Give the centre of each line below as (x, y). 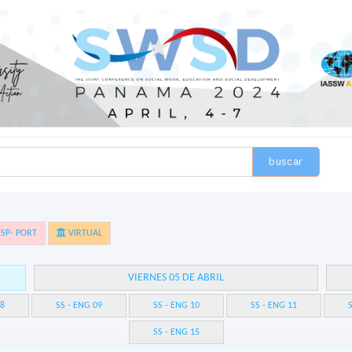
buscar (286, 162)
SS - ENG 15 (176, 333)
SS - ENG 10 (176, 306)
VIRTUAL (84, 234)
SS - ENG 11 (273, 306)
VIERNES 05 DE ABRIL (176, 278)
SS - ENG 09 (79, 306)
